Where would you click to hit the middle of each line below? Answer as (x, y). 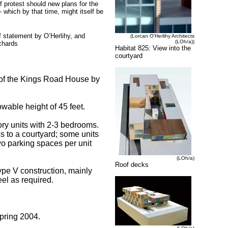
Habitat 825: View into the (153, 48)
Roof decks (132, 165)
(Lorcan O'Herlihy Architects (162, 36)
